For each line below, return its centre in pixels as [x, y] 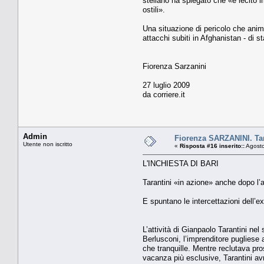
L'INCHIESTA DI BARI [181, 163]
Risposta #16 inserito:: [212, 146]
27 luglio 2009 [166, 85]
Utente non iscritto [48, 144]
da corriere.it [164, 94]
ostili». [154, 9]
